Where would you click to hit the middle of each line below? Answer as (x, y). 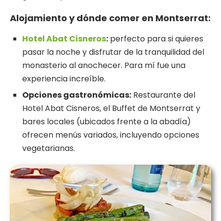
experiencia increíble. (64, 79)
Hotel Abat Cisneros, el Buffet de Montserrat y (111, 109)
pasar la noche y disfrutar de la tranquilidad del (113, 52)
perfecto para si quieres (156, 39)
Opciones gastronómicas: (77, 95)
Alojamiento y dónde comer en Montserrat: (110, 18)
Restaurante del (163, 95)
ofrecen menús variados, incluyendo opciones (111, 135)
